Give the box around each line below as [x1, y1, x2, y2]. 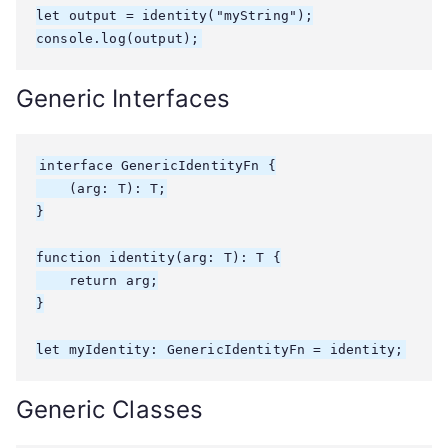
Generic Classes [16, 395, 204, 424]
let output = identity [36, 8, 208, 23]
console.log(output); [36, 31, 200, 46]
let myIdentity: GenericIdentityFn [36, 342, 306, 357]
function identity [36, 250, 175, 265]
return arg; [36, 273, 159, 288]
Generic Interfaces [16, 84, 230, 113]
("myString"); [207, 8, 314, 23]
